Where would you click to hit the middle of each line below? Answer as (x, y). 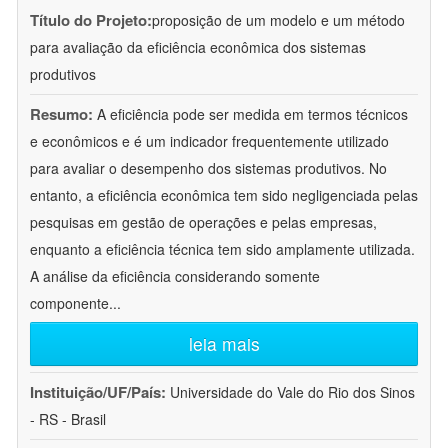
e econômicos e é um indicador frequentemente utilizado (209, 141)
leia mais (224, 344)
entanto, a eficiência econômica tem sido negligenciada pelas (224, 195)
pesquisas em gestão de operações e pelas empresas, (203, 222)
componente (69, 303)
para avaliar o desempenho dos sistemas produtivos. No (208, 168)
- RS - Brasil (68, 419)
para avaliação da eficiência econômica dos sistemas (198, 47)
